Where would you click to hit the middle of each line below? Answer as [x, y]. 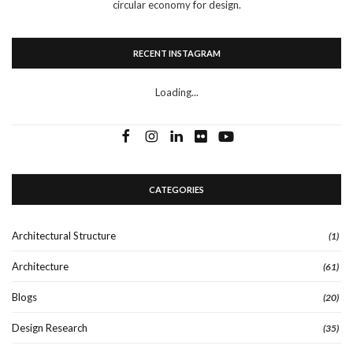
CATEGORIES [176, 190]
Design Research [50, 328]
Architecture [40, 267]
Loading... [176, 93]
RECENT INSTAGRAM [176, 54]
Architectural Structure [64, 236]
